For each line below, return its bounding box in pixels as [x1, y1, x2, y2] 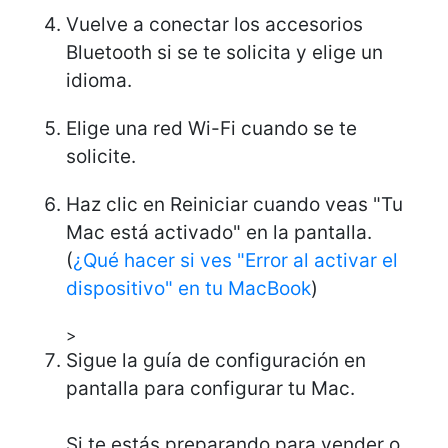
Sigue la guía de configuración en [66, 348, 366, 372]
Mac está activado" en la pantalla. [66, 220, 372, 244]
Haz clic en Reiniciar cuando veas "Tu [66, 192, 403, 216]
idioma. [66, 68, 132, 92]
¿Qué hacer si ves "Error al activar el [73, 248, 398, 272]
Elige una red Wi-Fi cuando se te [66, 116, 357, 140]
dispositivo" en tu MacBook [66, 276, 311, 300]
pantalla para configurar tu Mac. [66, 376, 360, 400]
